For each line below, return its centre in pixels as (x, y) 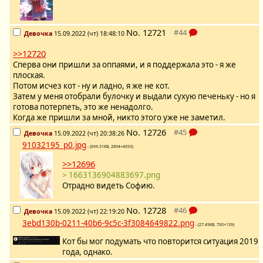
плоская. (29, 75)
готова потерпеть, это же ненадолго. (83, 107)
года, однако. (87, 252)
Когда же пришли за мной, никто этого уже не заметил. (119, 118)
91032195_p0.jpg (54, 145)
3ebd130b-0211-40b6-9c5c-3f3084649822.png (108, 223)
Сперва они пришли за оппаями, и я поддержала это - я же (124, 65)
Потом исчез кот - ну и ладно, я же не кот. (91, 86)
